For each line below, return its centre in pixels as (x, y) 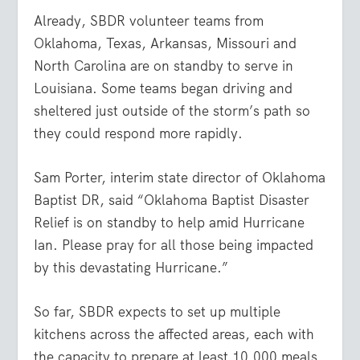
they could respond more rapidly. (139, 133)
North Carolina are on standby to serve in (164, 65)
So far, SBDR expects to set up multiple (157, 312)
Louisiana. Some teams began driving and (164, 88)
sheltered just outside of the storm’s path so (172, 110)
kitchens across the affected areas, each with (174, 335)
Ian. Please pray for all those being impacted (174, 245)
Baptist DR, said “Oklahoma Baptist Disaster (172, 200)
